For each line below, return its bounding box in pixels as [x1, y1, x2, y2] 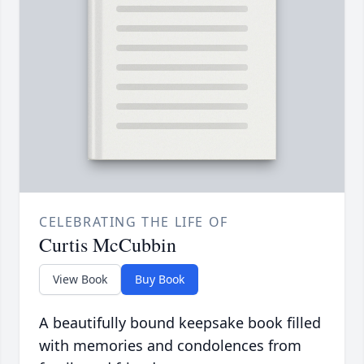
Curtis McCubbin [39, 231, 176, 258]
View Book [53, 271, 107, 287]
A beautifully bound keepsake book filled [39, 312, 321, 332]
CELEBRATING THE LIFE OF [39, 212, 228, 231]
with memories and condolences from [39, 335, 301, 355]
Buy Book [135, 271, 184, 287]
